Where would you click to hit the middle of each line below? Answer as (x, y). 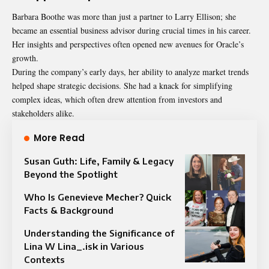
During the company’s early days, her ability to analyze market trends (130, 71)
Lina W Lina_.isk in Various (84, 246)
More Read (59, 138)
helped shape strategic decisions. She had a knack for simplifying (122, 85)
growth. (25, 58)
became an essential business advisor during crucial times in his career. (131, 30)
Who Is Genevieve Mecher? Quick (98, 197)
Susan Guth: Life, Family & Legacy (99, 161)
